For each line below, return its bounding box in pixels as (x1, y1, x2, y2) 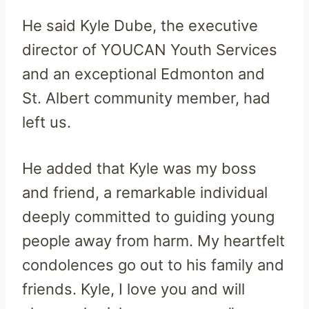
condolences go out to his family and (22, 255, 284, 274)
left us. (22, 112, 71, 131)
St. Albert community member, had (22, 88, 270, 107)
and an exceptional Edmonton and (22, 64, 265, 83)
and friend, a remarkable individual (22, 183, 268, 201)
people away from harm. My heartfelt (22, 231, 285, 250)
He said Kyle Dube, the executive (22, 16, 258, 34)
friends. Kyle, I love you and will (22, 279, 245, 298)
